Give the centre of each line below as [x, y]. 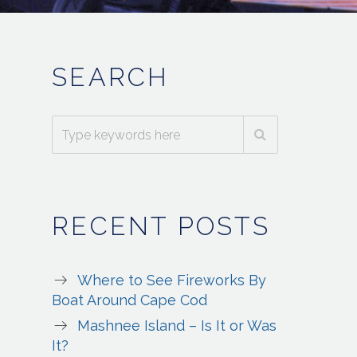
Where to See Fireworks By [172, 280]
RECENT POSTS [161, 226]
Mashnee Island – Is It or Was [177, 326]
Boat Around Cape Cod [130, 300]
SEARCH [111, 77]
